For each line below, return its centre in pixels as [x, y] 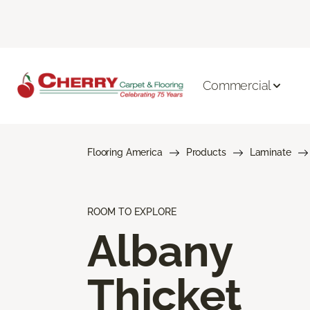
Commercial [237, 86]
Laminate [270, 152]
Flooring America [125, 152]
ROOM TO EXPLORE [132, 211]
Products [206, 152]
